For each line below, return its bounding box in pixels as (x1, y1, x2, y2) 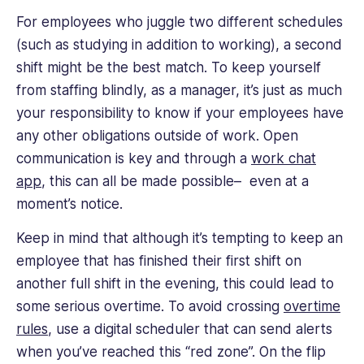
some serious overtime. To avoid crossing (16, 298, 284, 315)
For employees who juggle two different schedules (16, 13, 343, 30)
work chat (251, 149, 316, 167)
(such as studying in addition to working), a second (16, 36, 342, 53)
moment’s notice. (16, 195, 123, 212)
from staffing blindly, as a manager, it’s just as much (16, 81, 342, 98)
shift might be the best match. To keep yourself (16, 58, 321, 76)
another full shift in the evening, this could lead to (16, 275, 334, 292)
